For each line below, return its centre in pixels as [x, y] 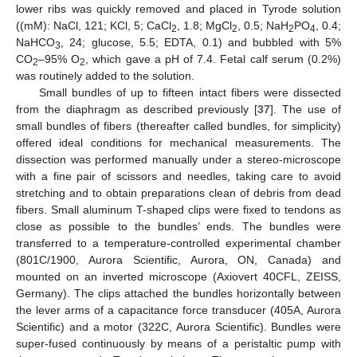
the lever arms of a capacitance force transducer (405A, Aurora [178, 310]
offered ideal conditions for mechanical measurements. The [178, 142]
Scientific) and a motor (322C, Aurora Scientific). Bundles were [178, 326]
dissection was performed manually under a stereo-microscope [178, 159]
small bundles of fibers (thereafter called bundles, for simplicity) [178, 126]
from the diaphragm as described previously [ [137, 109]
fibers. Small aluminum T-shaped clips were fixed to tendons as [178, 209]
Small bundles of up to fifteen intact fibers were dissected [190, 92]
